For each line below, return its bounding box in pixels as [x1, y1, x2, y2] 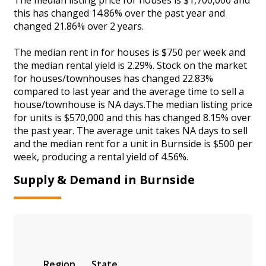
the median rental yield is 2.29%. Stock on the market [14, 58, 247, 72]
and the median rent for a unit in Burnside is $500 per [14, 137, 252, 150]
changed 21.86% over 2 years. [14, 19, 144, 33]
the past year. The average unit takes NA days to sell [14, 123, 248, 137]
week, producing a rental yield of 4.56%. [14, 150, 188, 163]
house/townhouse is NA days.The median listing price [14, 97, 252, 111]
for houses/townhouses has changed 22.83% [14, 71, 213, 85]
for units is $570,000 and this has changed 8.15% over [14, 110, 251, 124]
